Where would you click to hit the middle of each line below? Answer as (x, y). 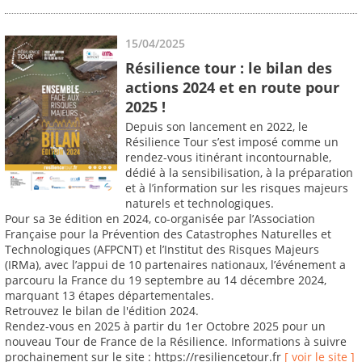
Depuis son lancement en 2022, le (217, 127)
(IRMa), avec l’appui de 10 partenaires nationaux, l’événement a (175, 265)
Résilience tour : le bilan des (229, 67)
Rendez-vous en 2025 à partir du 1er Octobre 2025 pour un (165, 326)
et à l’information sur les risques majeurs (237, 188)
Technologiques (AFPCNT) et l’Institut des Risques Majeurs (162, 250)
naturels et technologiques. (200, 204)
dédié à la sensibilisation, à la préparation (239, 173)
